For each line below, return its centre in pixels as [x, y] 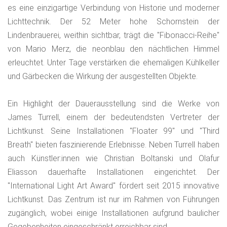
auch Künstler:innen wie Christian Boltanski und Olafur [113, 158]
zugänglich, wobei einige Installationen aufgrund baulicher [113, 213]
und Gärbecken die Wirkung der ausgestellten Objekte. [103, 76]
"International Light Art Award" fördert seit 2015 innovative [113, 185]
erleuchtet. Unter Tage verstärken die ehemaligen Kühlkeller [113, 62]
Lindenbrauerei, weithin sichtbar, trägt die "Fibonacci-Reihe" [113, 35]
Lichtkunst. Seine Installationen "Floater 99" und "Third [113, 131]
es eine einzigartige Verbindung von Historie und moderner [113, 8]
